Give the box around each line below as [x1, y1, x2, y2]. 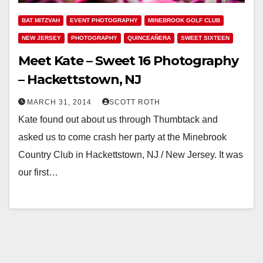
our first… [18, 167, 58, 177]
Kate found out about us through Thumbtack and [18, 114, 218, 124]
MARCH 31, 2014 [27, 97, 94, 106]
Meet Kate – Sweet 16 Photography [18, 52, 238, 69]
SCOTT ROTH [109, 97, 160, 106]
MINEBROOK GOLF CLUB [148, 16, 220, 23]
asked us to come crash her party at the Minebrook [18, 131, 227, 142]
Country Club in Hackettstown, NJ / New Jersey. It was [18, 149, 243, 160]
